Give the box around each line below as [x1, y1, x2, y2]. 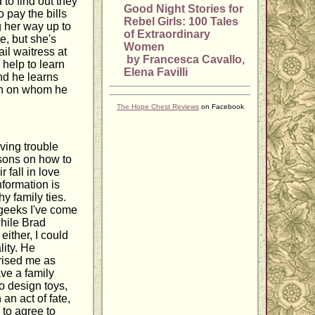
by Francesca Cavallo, [124, 53, 245, 66]
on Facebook [199, 103, 245, 111]
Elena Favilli [124, 66, 188, 79]
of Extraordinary [124, 28, 211, 41]
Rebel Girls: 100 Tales [124, 15, 239, 28]
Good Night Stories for [124, 3, 244, 15]
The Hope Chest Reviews [117, 103, 200, 111]
